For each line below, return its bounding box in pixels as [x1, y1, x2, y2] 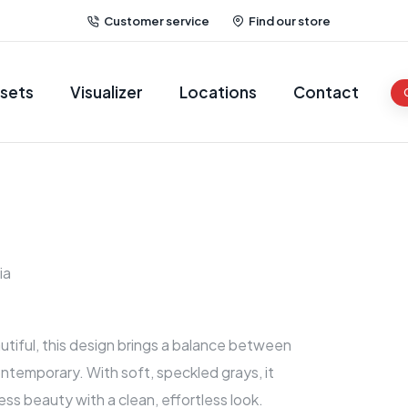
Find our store [249, 13, 331, 28]
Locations [179, 81, 258, 102]
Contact [293, 81, 360, 102]
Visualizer [70, 81, 144, 102]
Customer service [104, 13, 209, 28]
